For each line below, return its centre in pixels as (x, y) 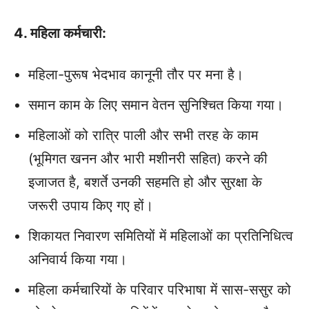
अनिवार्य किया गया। (78, 260)
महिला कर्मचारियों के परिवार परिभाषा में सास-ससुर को (160, 290)
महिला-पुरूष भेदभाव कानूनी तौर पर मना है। (136, 75)
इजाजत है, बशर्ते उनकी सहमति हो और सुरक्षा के (145, 182)
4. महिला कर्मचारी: (60, 33)
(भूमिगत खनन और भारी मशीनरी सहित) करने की (148, 159)
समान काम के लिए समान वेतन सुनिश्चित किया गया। (156, 105)
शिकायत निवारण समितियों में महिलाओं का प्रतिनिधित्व (161, 236)
